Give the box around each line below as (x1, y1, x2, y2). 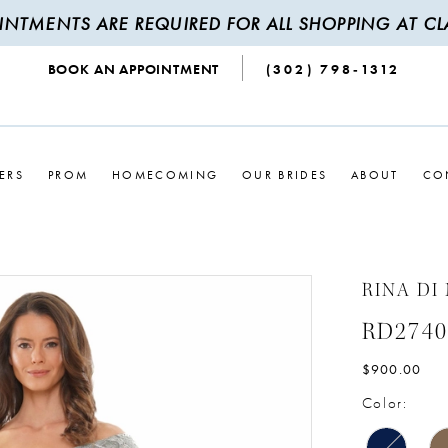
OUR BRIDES (242, 166, 328, 183)
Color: (361, 393, 408, 414)
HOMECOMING (112, 166, 219, 183)
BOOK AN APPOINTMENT (47, 60, 220, 79)
